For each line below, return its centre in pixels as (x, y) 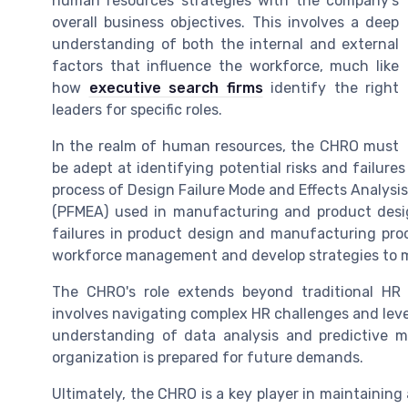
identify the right (331, 87)
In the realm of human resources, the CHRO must (225, 146)
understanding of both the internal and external (225, 44)
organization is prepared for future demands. (208, 357)
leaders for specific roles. (137, 109)
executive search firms (176, 87)
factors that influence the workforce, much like (225, 66)
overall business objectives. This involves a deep (225, 22)
